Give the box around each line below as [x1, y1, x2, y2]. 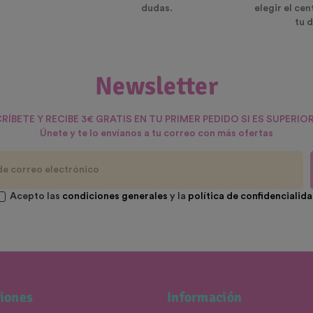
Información [167, 289, 242, 307]
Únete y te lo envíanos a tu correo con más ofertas [40, 129, 273, 139]
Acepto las [9, 191, 62, 202]
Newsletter [95, 71, 218, 103]
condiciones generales [61, 191, 168, 202]
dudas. [140, 3, 173, 14]
